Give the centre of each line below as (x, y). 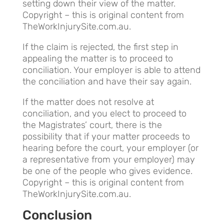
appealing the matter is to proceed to (97, 58)
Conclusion (57, 215)
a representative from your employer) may (108, 159)
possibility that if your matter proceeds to (106, 136)
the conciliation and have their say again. (107, 81)
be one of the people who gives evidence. (107, 171)
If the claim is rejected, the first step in (100, 47)
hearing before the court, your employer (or (110, 148)
